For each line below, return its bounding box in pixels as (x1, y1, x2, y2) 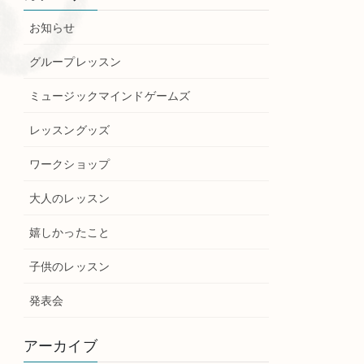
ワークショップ (29, 158, 110, 171)
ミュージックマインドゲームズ (29, 89, 191, 103)
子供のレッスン (29, 260, 110, 274)
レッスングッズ (29, 123, 110, 137)
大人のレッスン (29, 192, 110, 206)
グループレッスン (29, 55, 122, 69)
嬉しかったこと (29, 226, 110, 240)
